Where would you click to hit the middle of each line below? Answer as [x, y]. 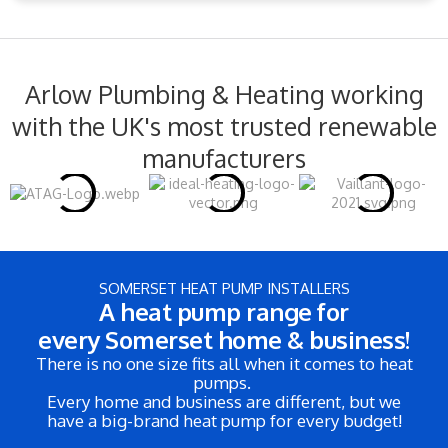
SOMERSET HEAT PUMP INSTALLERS [224, 288]
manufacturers [224, 158]
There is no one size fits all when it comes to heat [224, 363]
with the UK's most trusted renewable [224, 126]
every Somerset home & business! [224, 339]
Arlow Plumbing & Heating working [224, 94]
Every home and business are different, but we [224, 401]
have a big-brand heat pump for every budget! [224, 420]
